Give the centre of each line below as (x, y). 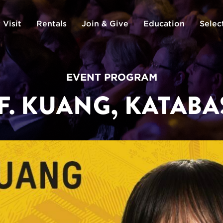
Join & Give (105, 23)
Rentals (51, 23)
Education (164, 23)
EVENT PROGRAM (111, 77)
